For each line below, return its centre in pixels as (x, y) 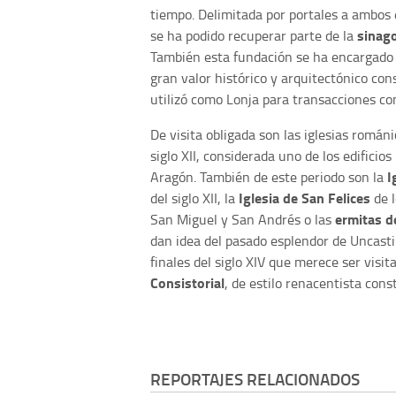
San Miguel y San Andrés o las (243, 220)
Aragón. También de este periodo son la (269, 177)
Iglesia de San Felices (306, 198)
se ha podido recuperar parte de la (254, 36)
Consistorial (187, 283)
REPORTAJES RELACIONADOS (255, 379)
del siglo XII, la (194, 198)
